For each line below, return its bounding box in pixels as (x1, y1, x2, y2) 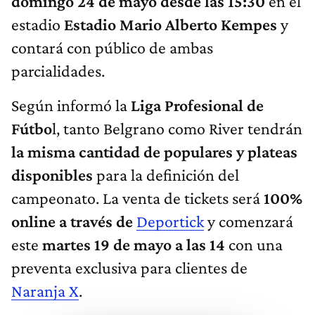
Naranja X (11, 281, 79, 301)
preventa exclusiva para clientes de (11, 258, 247, 278)
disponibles (11, 165, 93, 185)
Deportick (136, 212, 204, 231)
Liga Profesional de (131, 96, 264, 115)
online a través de (11, 212, 136, 231)
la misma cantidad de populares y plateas (11, 142, 297, 162)
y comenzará (207, 212, 293, 231)
